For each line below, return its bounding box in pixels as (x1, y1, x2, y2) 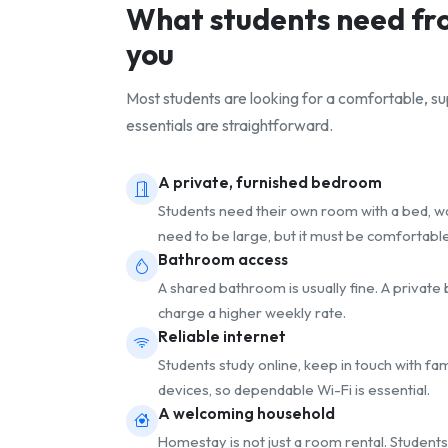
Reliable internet (158, 327, 286, 347)
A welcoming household (158, 404, 335, 424)
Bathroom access (158, 249, 288, 269)
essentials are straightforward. (126, 114, 333, 135)
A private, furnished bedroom (158, 172, 382, 192)
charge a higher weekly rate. (158, 303, 346, 323)
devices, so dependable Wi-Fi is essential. (158, 380, 430, 400)
